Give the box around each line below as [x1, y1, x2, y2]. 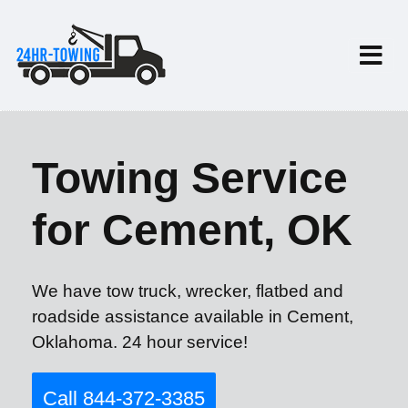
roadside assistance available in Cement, [32, 307, 353, 326]
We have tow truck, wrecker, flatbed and [32, 281, 343, 301]
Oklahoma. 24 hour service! [32, 332, 248, 352]
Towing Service [32, 154, 348, 202]
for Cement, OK [32, 206, 352, 254]
